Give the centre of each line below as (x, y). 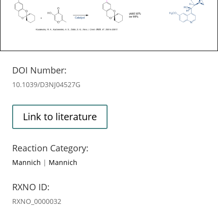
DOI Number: (39, 70)
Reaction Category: (50, 148)
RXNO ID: (31, 187)
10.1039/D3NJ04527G (46, 84)
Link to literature (60, 116)
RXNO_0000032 (37, 201)
